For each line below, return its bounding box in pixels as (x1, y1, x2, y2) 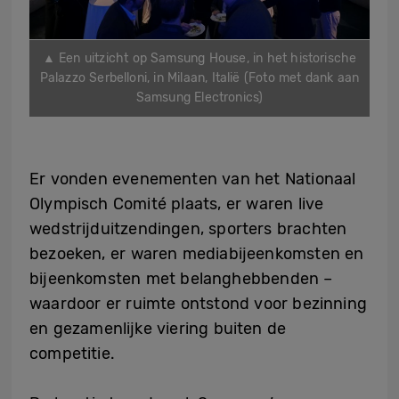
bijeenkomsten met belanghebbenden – (29, 269, 333, 289)
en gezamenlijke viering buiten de (29, 319, 287, 339)
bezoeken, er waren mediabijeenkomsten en (29, 244, 364, 265)
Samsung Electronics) (135, 90, 264, 106)
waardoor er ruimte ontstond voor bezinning (29, 294, 367, 314)
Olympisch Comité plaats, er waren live (29, 194, 324, 215)
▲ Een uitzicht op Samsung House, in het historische (42, 51, 357, 67)
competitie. (29, 344, 115, 364)
